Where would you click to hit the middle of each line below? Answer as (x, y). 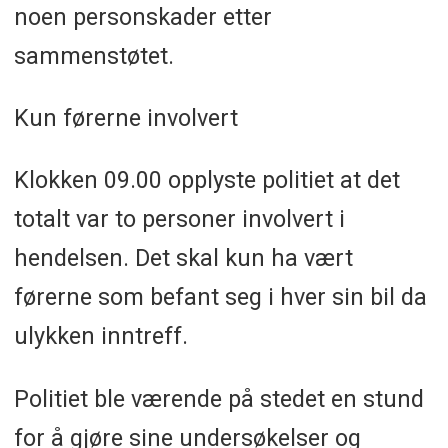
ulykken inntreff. (100, 336)
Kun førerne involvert (125, 118)
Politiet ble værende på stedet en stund (218, 398)
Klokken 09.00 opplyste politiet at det (206, 180)
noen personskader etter (142, 16)
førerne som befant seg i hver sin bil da (220, 297)
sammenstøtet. (93, 55)
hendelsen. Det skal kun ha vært (183, 258)
